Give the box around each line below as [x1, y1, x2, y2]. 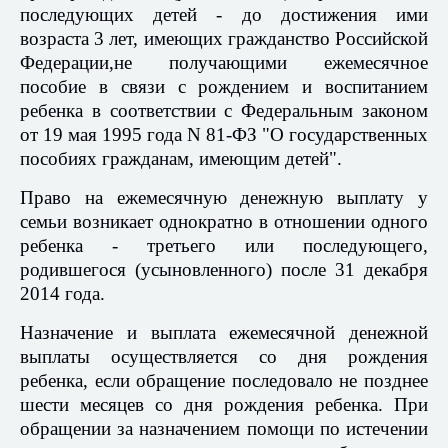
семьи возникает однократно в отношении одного [20, 211, 428, 233]
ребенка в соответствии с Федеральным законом [20, 100, 428, 122]
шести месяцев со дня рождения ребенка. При [20, 394, 428, 416]
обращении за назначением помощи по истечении [20, 418, 428, 440]
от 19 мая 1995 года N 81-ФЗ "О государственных [20, 124, 428, 146]
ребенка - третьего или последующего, [20, 235, 428, 257]
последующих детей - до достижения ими [20, 4, 428, 26]
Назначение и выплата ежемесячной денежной [20, 322, 428, 344]
